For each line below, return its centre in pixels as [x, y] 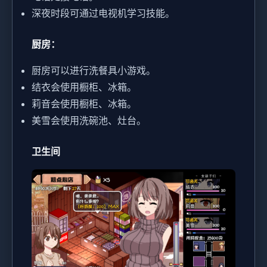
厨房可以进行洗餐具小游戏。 [94, 70]
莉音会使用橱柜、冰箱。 [84, 103]
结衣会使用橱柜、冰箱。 [84, 87]
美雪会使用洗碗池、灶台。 [89, 120]
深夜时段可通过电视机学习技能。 [103, 13]
